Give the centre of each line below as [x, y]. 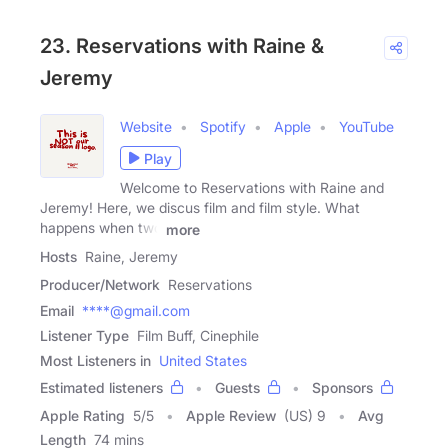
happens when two [101, 228]
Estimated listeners [101, 388]
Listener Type [84, 336]
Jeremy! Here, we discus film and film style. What [200, 208]
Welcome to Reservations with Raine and [252, 188]
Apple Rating [82, 416]
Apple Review [231, 416]
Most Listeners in [95, 361]
